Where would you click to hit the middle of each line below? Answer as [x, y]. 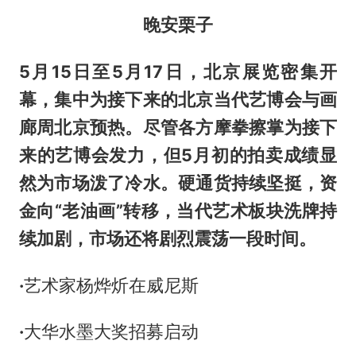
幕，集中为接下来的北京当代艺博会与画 [178, 99]
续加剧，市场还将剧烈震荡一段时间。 [167, 238]
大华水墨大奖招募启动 [111, 332]
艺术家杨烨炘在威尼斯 [111, 285]
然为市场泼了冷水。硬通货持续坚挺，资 [178, 182]
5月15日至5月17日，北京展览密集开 [178, 71]
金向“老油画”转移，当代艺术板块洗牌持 [178, 210]
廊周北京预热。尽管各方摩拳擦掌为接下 [178, 127]
